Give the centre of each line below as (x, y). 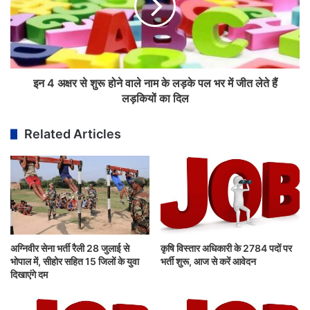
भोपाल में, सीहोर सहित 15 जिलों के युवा (75, 261)
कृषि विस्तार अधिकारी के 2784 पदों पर (226, 248)
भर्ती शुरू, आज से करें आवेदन (208, 261)
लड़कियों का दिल (155, 99)
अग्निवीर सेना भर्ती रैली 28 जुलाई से (70, 248)
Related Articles (73, 134)
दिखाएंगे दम (29, 274)
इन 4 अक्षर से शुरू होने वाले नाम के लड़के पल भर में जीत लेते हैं (155, 83)
